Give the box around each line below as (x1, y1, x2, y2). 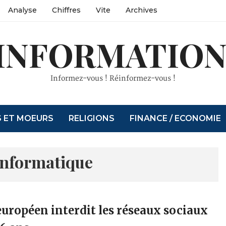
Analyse (8, 6, 37, 15)
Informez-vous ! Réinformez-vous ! (50, 74, 176, 83)
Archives (125, 6, 157, 15)
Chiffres (51, 6, 81, 15)
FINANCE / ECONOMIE (130, 114, 221, 123)
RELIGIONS (69, 114, 115, 123)
